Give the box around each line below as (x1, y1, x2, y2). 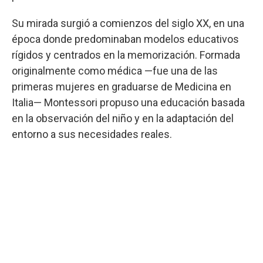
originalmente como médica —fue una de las (12, 65, 218, 77)
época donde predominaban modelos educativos (12, 33, 239, 46)
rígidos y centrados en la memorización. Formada (12, 49, 240, 62)
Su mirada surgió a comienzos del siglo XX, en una (12, 17, 244, 30)
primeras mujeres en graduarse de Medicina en (12, 80, 231, 93)
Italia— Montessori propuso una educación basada (12, 96, 245, 109)
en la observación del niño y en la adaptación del (12, 112, 234, 125)
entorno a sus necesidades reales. (12, 128, 172, 141)
